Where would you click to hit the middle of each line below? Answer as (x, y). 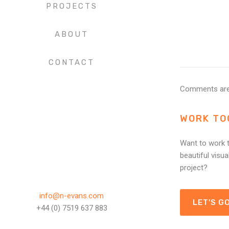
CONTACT (72, 62)
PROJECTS (72, 6)
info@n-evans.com (72, 196)
